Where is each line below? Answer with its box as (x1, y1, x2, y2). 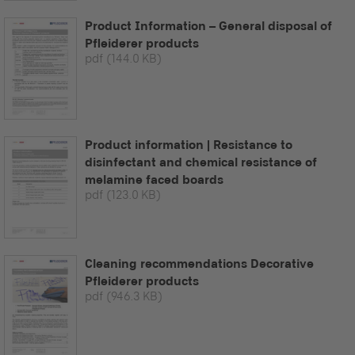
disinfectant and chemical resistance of (85, 155, 317, 169)
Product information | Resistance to (85, 137, 292, 151)
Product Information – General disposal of (85, 18, 332, 32)
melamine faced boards (85, 172, 223, 186)
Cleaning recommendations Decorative (85, 256, 314, 270)
